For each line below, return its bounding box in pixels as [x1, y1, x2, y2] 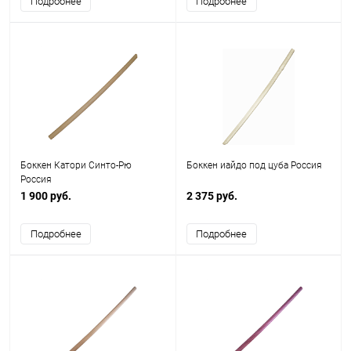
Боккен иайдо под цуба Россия [186, 160, 322, 171]
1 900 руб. [20, 190, 71, 202]
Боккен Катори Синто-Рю [20, 160, 132, 171]
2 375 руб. [186, 190, 237, 202]
